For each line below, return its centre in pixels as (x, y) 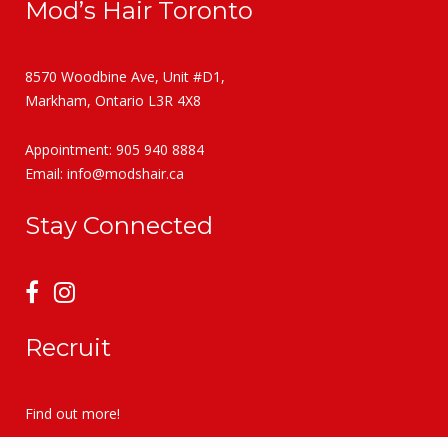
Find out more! (72, 413)
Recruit (68, 347)
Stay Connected (119, 225)
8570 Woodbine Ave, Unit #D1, (125, 76)
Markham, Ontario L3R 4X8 (113, 100)
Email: (46, 173)
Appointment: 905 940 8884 (114, 149)
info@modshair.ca (125, 173)
